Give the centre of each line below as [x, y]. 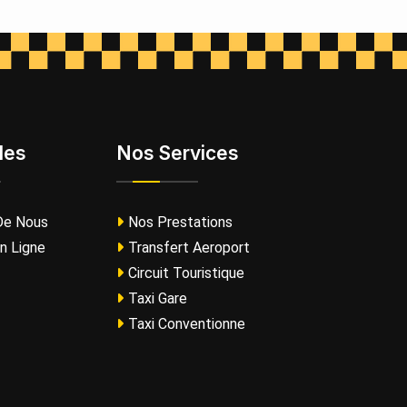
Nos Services [177, 153]
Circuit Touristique [186, 273]
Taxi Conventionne [186, 324]
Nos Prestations [180, 222]
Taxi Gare [157, 298]
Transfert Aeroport [189, 248]
